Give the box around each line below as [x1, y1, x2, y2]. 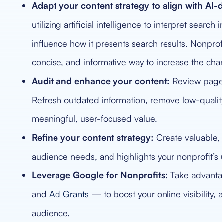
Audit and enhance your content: [32, 75, 170, 86]
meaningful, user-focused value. [32, 113, 157, 124]
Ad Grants [49, 188, 89, 199]
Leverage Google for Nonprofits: [32, 169, 168, 180]
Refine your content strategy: [32, 132, 154, 143]
